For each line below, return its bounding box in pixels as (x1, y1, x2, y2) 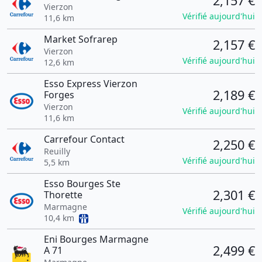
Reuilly (43, 146, 70, 157)
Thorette (43, 188, 82, 201)
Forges (43, 88, 74, 101)
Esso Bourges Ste (43, 177, 120, 190)
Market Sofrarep (43, 33, 118, 46)
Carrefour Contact (43, 133, 125, 146)
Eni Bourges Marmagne (43, 233, 149, 246)
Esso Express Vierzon (43, 77, 137, 90)
